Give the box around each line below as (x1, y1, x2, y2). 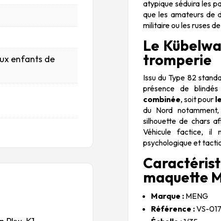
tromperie (143, 50, 212, 69)
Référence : (151, 203, 195, 214)
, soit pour (181, 94, 216, 104)
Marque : (151, 190, 184, 201)
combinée (143, 94, 181, 104)
